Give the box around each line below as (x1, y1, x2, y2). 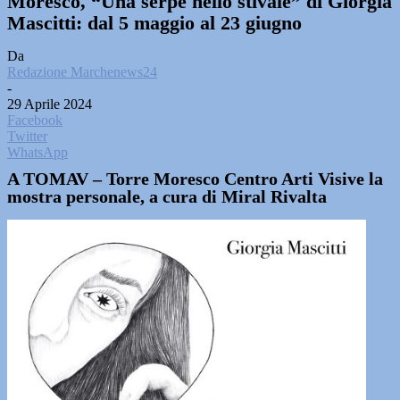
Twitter (7, 129, 47, 144)
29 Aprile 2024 (7, 96, 92, 112)
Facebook (7, 112, 62, 128)
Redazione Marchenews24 (7, 64, 157, 79)
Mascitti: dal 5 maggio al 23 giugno (7, 12, 302, 34)
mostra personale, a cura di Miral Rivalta (7, 187, 327, 206)
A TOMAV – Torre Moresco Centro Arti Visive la (7, 169, 383, 188)
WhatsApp (7, 145, 68, 160)
